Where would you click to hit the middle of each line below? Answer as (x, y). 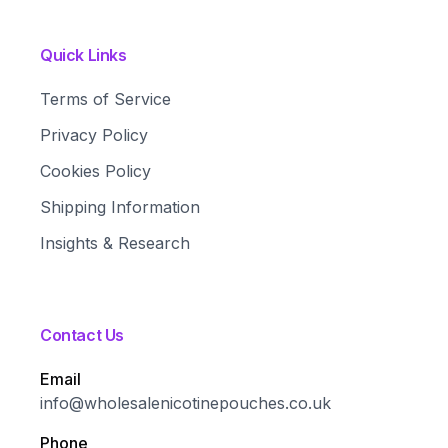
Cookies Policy (95, 171)
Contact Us (82, 335)
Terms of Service (105, 99)
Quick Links (83, 55)
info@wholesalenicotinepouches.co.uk (185, 403)
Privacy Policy (94, 135)
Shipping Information (120, 207)
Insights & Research (115, 243)
